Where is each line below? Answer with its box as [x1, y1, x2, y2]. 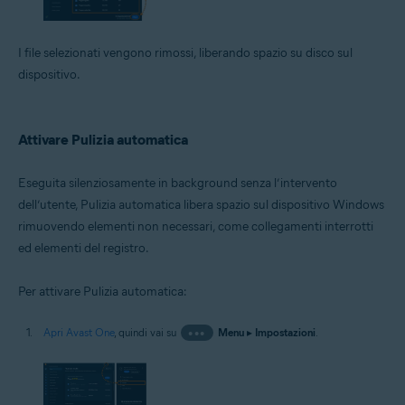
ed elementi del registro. [18, 240, 149, 256]
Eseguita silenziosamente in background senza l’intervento [18, 174, 337, 191]
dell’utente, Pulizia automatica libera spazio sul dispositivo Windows [18, 196, 384, 212]
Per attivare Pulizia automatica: [18, 283, 187, 299]
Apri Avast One [43, 325, 114, 339]
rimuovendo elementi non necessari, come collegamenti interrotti [18, 218, 373, 234]
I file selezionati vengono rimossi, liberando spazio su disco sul [18, 44, 353, 61]
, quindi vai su [114, 325, 179, 339]
